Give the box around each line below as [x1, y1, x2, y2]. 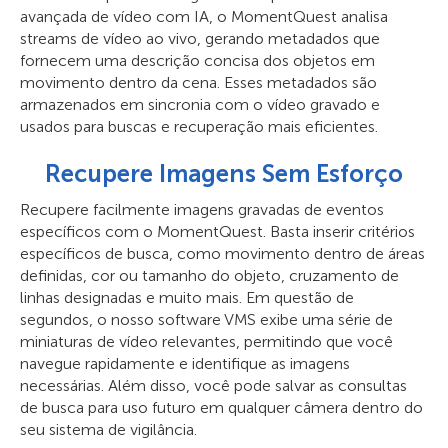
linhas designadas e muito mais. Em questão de [20, 288, 354, 307]
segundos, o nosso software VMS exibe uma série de [20, 310, 393, 329]
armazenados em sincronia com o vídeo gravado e [20, 95, 380, 114]
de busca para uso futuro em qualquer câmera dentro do [20, 398, 423, 417]
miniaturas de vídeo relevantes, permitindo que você [20, 332, 393, 351]
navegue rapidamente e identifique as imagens [20, 354, 350, 373]
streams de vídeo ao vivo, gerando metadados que [20, 29, 380, 48]
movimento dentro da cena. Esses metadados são [20, 73, 377, 92]
